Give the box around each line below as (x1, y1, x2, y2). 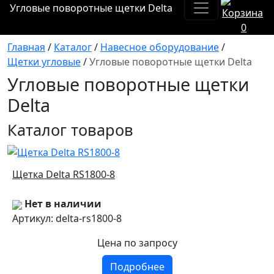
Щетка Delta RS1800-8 (12, 167, 115, 181)
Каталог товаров (7, 119, 133, 141)
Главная (7, 40, 45, 54)
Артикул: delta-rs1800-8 (12, 211, 122, 225)
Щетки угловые (7, 55, 81, 69)
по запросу (124, 235, 177, 250)
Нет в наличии (24, 196, 102, 210)
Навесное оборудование (100, 40, 219, 54)
